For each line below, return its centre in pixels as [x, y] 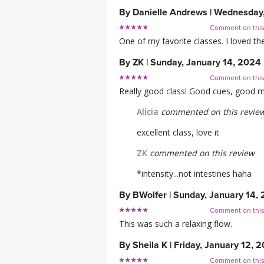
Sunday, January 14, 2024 [206, 63]
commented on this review [201, 153]
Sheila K [150, 245]
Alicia [148, 112]
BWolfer [150, 195]
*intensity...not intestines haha [194, 174]
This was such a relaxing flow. [176, 224]
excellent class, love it [178, 133]
